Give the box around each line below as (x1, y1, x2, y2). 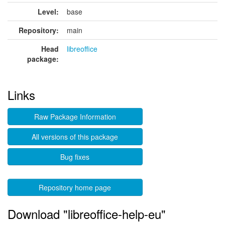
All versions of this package (32, 132, 119, 142)
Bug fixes (60, 152, 90, 162)
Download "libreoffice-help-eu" (8, 205, 166, 222)
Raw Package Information (34, 111, 116, 122)
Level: (38, 7, 59, 17)
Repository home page (39, 182, 111, 192)
